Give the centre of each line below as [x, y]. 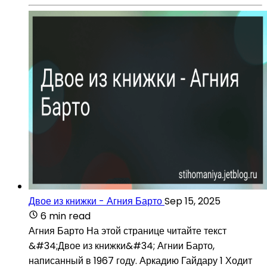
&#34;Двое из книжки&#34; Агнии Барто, [122, 246]
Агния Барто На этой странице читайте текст [128, 231]
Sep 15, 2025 [193, 201]
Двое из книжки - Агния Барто [95, 201]
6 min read [66, 216]
